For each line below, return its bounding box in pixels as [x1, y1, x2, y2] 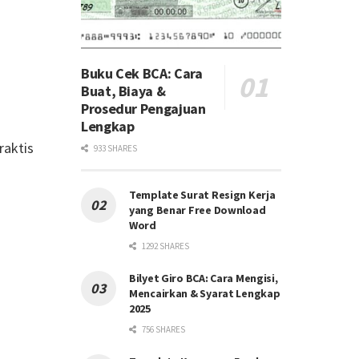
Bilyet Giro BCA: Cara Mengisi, [129, 271, 278, 285]
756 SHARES [140, 324, 185, 335]
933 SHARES [92, 143, 137, 154]
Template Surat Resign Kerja [129, 188, 276, 202]
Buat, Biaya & [81, 82, 166, 100]
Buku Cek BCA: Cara [81, 64, 203, 83]
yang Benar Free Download [129, 203, 266, 217]
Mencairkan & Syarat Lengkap [129, 286, 280, 301]
